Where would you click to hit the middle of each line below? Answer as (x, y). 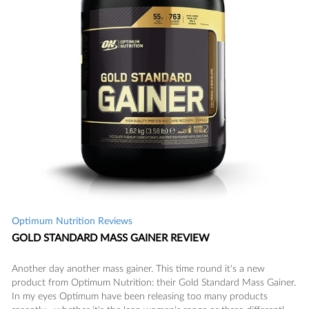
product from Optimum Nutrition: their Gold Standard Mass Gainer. (154, 283)
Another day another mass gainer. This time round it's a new (138, 269)
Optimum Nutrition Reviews (72, 222)
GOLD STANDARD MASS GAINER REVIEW (111, 239)
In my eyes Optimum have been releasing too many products (140, 297)
